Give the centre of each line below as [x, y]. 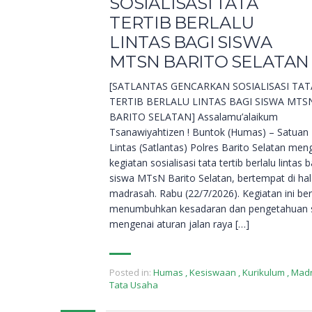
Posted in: [130, 273]
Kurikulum [264, 273]
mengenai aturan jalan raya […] [179, 224]
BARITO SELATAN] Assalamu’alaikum [194, 117]
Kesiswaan [213, 273]
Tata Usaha [134, 285]
